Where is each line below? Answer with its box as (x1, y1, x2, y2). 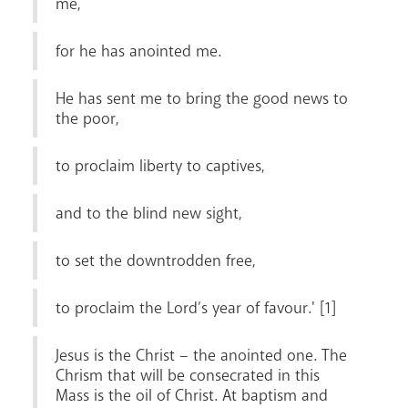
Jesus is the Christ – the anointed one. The (55, 344, 347, 365)
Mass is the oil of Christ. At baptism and (55, 384, 328, 405)
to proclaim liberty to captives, (55, 155, 265, 176)
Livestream (204, 53, 270, 72)
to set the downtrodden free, (55, 250, 256, 270)
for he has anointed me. (55, 40, 229, 61)
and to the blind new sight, (55, 202, 242, 223)
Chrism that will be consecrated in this (55, 364, 320, 385)
